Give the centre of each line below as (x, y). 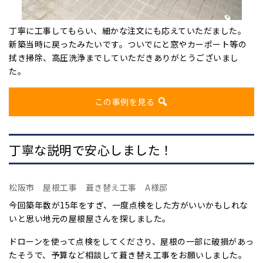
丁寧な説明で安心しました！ (91, 149)
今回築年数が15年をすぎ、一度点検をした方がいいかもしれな (129, 205)
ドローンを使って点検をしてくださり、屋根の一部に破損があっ (131, 241)
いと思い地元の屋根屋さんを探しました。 (90, 218)
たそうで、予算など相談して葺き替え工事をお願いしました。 (128, 254)
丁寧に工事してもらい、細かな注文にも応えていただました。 (127, 31)
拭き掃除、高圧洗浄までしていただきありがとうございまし (124, 58)
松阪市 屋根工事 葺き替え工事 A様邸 (88, 187)
